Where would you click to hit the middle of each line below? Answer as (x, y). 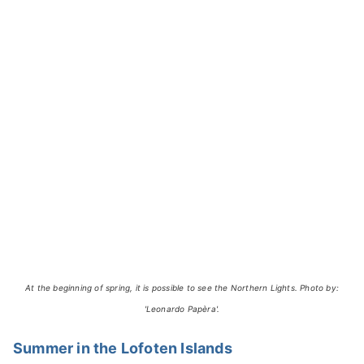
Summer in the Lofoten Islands (123, 348)
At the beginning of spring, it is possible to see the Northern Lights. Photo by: (182, 287)
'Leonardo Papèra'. (182, 308)
